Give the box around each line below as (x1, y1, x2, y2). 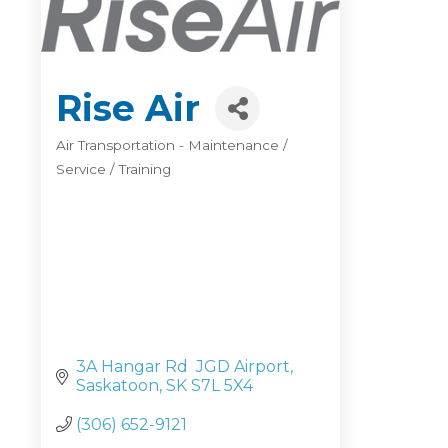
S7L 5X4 (191, 375, 253, 395)
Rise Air (56, 86, 200, 131)
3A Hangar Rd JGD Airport (76, 356, 290, 376)
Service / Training (56, 161, 171, 178)
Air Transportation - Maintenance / (56, 137, 288, 154)
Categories (55, 152, 140, 171)
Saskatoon (76, 375, 159, 395)
